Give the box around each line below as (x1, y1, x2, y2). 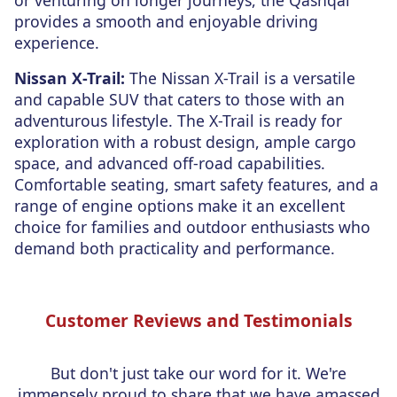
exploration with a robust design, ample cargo (14, 131, 356, 153)
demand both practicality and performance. (14, 237, 335, 260)
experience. (14, 32, 99, 54)
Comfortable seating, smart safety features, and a (14, 174, 378, 196)
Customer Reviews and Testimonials (44, 308, 353, 333)
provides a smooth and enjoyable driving (14, 11, 318, 33)
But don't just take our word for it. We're (51, 362, 346, 384)
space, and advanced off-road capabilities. (14, 152, 325, 175)
